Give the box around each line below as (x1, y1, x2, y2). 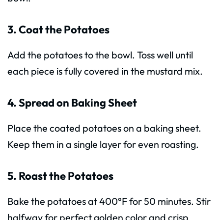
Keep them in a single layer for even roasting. (7, 138, 199, 150)
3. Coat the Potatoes (7, 23, 110, 37)
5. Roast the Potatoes (7, 169, 113, 183)
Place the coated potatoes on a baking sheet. (7, 122, 201, 134)
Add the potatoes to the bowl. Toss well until (7, 49, 193, 61)
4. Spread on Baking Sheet (7, 96, 137, 110)
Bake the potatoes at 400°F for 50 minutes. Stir (7, 194, 211, 207)
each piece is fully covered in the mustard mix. (7, 65, 203, 78)
